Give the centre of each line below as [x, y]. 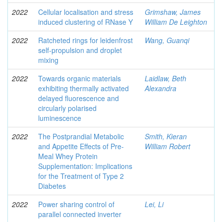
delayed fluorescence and [79, 98]
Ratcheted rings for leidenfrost [85, 40]
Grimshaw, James [173, 12]
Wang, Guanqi [167, 40]
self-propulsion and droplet [80, 50]
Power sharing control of [76, 204]
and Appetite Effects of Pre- [81, 146]
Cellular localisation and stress [86, 12]
